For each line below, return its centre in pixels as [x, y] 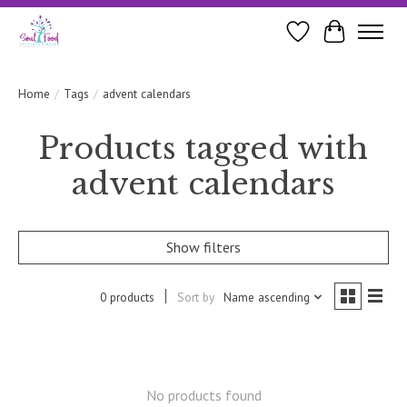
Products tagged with [203, 148]
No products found [203, 395]
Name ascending [266, 297]
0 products [127, 297]
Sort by [195, 297]
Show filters [203, 247]
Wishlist [322, 40]
